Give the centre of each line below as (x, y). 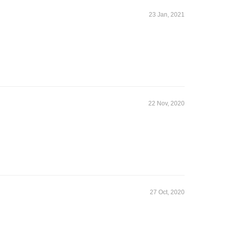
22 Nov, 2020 (166, 104)
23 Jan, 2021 (167, 15)
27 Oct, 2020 (167, 192)
